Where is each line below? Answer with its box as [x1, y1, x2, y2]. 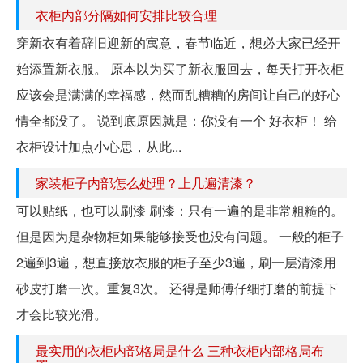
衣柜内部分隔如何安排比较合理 [36, 5, 217, 24]
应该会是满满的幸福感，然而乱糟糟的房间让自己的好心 [16, 84, 340, 104]
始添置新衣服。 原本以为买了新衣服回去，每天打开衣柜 [16, 58, 344, 78]
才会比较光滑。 [16, 304, 107, 323]
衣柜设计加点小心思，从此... [16, 136, 181, 156]
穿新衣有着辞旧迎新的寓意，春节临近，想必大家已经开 [16, 32, 340, 52]
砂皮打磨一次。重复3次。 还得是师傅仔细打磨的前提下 [16, 278, 338, 297]
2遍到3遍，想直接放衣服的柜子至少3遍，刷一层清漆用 [16, 252, 336, 271]
